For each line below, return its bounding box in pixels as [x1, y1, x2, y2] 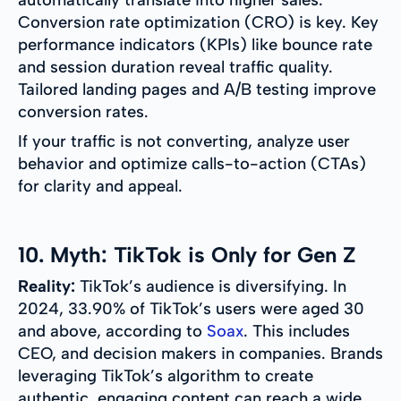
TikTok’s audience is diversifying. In [75, 277, 346, 297]
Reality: [18, 277, 75, 297]
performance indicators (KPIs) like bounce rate [18, 35, 372, 55]
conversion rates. [18, 102, 149, 123]
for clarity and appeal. [18, 176, 183, 197]
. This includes [243, 321, 350, 342]
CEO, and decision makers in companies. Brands [18, 344, 383, 364]
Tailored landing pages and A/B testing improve [18, 80, 376, 100]
